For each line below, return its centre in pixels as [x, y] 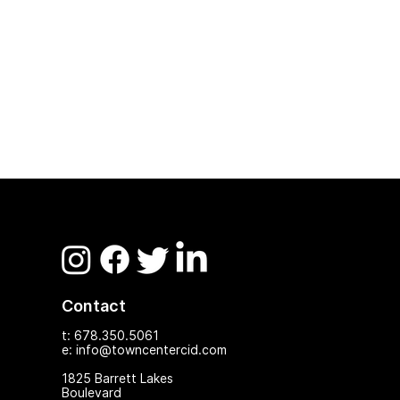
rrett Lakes [142, 378]
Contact [94, 305]
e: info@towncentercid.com [144, 349]
